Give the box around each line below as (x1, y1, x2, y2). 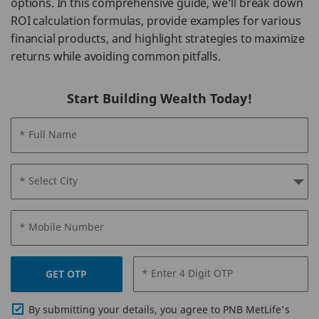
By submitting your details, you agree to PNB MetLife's (28, 303, 290, 316)
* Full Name (19, 127, 77, 141)
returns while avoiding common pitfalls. (11, 48, 221, 64)
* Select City (19, 174, 78, 187)
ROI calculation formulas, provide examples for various (11, 13, 301, 28)
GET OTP (46, 267, 88, 281)
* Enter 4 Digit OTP (141, 266, 233, 280)
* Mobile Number (19, 220, 104, 234)
